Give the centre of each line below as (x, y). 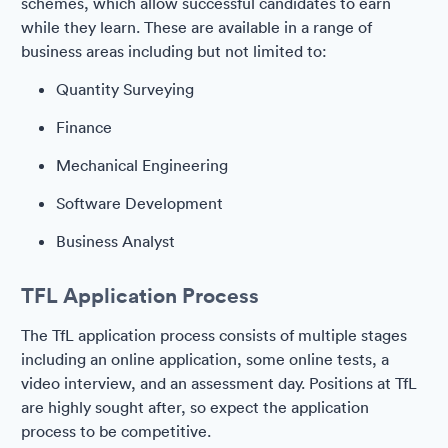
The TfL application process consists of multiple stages (214, 335)
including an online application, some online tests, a (205, 359)
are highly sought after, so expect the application (195, 407)
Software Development (139, 203)
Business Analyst (115, 241)
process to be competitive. (116, 431)
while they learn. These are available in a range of (196, 27)
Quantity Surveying (125, 89)
